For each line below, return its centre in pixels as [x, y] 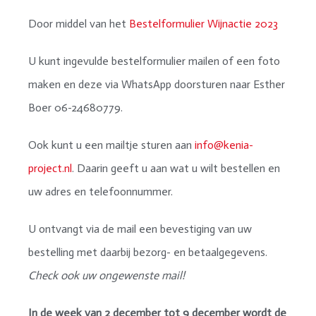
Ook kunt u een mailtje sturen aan [111, 145]
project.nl [50, 169]
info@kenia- [224, 145]
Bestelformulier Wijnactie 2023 [203, 24]
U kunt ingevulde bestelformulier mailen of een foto [154, 61]
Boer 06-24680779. [75, 108]
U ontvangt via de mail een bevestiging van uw [140, 229]
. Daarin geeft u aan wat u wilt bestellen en [176, 169]
